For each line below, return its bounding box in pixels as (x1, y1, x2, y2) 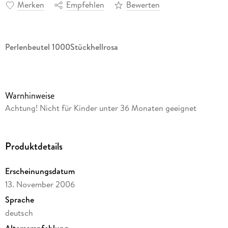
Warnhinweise (5, 89, 54, 102)
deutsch (5, 207, 33, 218)
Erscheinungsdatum (5, 165, 75, 177)
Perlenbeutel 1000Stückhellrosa (5, 41, 118, 52)
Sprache (5, 193, 34, 205)
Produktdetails (5, 138, 63, 154)
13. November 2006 (5, 178, 75, 190)
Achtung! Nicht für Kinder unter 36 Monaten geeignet (5, 102, 196, 113)
